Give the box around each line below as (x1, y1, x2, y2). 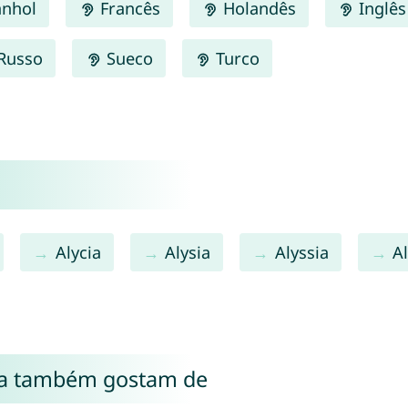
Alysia (165, 240, 211, 263)
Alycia (55, 240, 101, 263)
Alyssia (274, 240, 329, 263)
